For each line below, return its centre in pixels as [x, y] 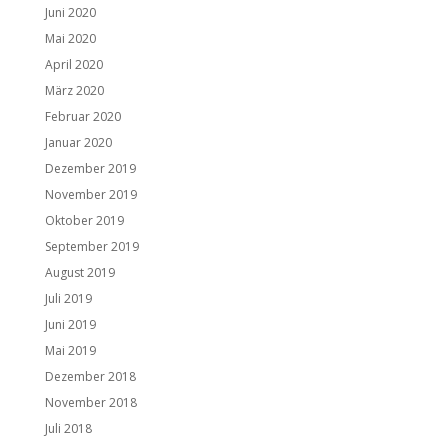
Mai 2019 [70, 350]
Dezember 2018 [90, 376]
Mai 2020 [70, 38]
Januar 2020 [78, 142]
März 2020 [74, 90]
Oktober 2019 [84, 220]
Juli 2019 [68, 298]
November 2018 [90, 402]
